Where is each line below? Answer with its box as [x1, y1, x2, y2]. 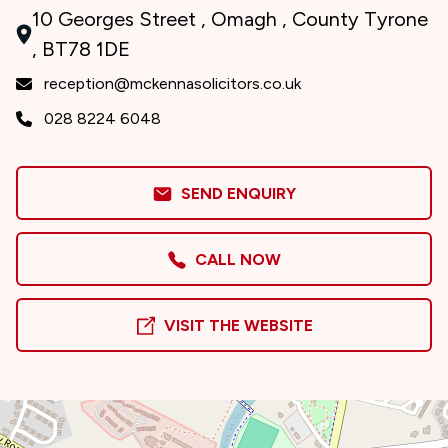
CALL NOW [187, 250, 281, 269]
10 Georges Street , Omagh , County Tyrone [32, 7, 428, 31]
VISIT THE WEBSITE [156, 316, 313, 335]
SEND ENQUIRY [173, 184, 296, 203]
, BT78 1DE [32, 37, 130, 61]
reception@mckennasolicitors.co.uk [44, 74, 301, 93]
